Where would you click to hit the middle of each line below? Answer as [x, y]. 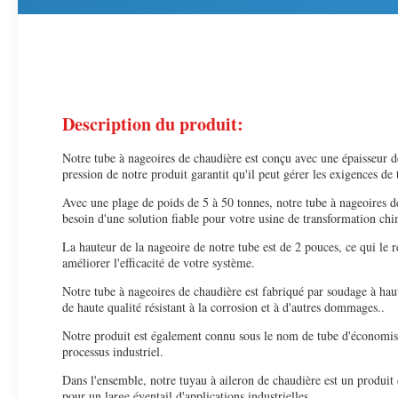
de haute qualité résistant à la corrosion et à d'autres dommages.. [223, 307]
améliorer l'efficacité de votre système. [159, 263]
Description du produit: [153, 124]
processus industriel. [113, 351]
